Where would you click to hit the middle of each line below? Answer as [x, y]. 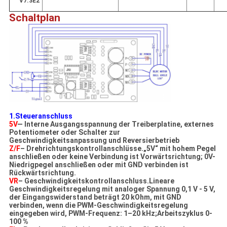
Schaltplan [34, 17]
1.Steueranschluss [41, 116]
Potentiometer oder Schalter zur [64, 132]
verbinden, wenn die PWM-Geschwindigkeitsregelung [98, 205]
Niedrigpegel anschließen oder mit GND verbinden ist [99, 164]
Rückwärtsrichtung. [42, 173]
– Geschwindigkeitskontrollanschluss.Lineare [96, 181]
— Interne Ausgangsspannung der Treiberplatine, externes [115, 124]
